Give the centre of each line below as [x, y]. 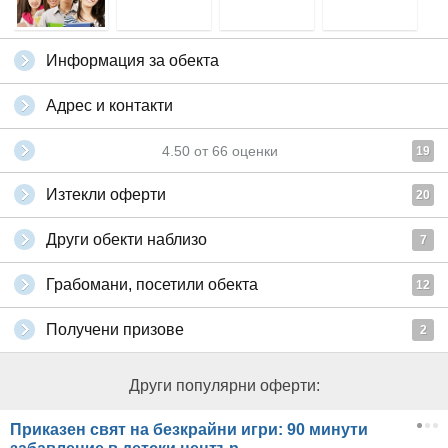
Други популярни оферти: [224, 386]
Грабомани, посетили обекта [152, 285]
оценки [253, 151]
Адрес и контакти [109, 106]
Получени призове [115, 330]
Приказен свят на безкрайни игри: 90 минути [189, 430]
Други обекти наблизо [126, 240]
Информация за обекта [132, 61]
